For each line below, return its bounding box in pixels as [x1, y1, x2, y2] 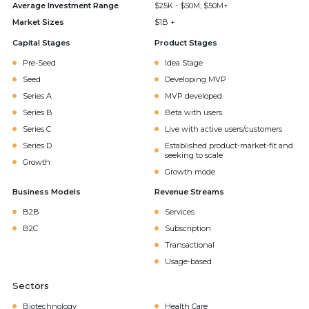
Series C [23, 124, 51, 134]
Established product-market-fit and [165, 141, 293, 150]
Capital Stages [12, 38, 70, 48]
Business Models [12, 187, 81, 197]
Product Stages [154, 38, 217, 48]
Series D [23, 141, 52, 150]
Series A [23, 91, 52, 101]
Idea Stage [165, 58, 203, 68]
